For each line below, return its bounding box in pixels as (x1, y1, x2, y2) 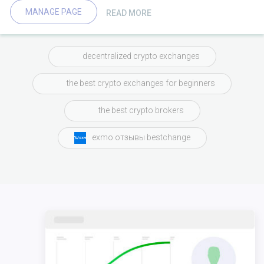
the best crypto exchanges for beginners (67, 78, 215, 88)
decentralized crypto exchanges (82, 51, 200, 61)
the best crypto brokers (98, 105, 184, 115)
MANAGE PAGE (25, 6, 82, 16)
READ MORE (106, 8, 151, 18)
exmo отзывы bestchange (91, 133, 190, 143)
